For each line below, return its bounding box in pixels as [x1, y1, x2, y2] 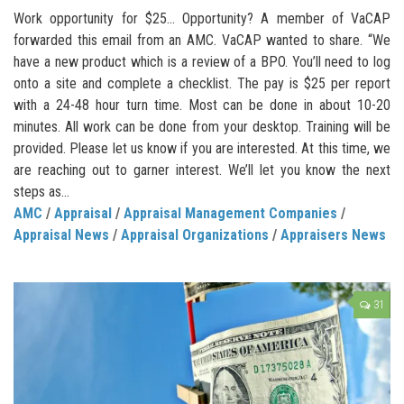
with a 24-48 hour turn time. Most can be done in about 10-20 [14, 96, 390, 114]
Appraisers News [280, 225, 386, 243]
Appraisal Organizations [121, 225, 269, 243]
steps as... [14, 182, 69, 200]
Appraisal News [14, 225, 109, 243]
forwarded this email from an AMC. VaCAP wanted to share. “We [14, 31, 390, 49]
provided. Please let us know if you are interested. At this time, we [14, 139, 390, 157]
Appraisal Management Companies [124, 204, 337, 222]
